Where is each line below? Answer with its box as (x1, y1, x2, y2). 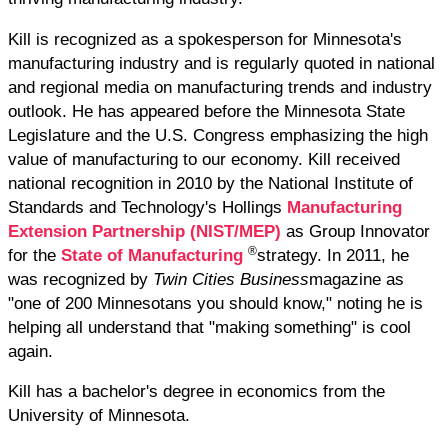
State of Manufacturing (61, 245, 243, 264)
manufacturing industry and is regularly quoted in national (8, 53, 435, 72)
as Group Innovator (286, 221, 430, 240)
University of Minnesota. (8, 406, 190, 425)
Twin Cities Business (153, 269, 309, 288)
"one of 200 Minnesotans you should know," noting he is (8, 293, 423, 312)
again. (8, 341, 53, 360)
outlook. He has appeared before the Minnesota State (8, 101, 405, 120)
